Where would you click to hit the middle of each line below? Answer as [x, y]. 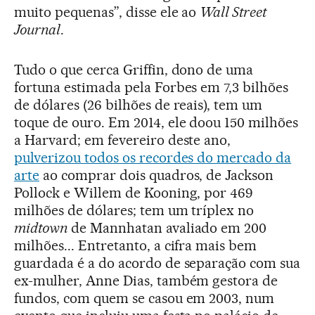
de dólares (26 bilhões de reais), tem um [139, 104]
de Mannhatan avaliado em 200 [167, 227]
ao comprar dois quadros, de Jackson [156, 175]
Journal [37, 29]
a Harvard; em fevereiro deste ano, [123, 140]
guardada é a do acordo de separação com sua [157, 263]
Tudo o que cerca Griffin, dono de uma [134, 69]
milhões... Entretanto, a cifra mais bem [136, 245]
